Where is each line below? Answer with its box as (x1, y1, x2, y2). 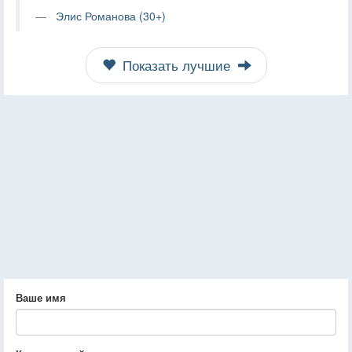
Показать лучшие (118, 55, 234, 75)
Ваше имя (16, 289, 66, 305)
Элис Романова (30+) (56, 7, 166, 24)
